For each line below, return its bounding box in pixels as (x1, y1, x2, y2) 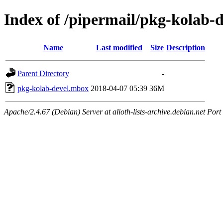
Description (166, 43, 205, 52)
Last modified (96, 43, 142, 52)
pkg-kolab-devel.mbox (17, 84, 89, 93)
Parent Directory (17, 69, 69, 78)
